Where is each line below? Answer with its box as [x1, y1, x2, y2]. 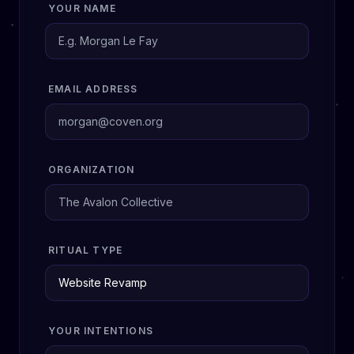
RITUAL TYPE [48, 244, 123, 256]
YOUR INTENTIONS [48, 325, 153, 337]
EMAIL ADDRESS [48, 83, 138, 95]
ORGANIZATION [48, 164, 135, 175]
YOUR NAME [48, 2, 116, 14]
